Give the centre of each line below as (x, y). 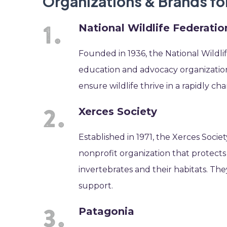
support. (96, 186)
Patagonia (107, 211)
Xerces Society (118, 111)
